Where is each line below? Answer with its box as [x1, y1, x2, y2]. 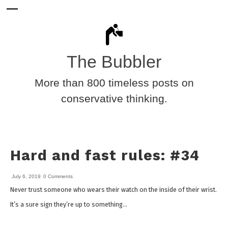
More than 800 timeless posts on [34, 77, 194, 89]
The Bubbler [67, 52, 161, 71]
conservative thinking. [61, 93, 167, 104]
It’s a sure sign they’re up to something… [10, 201, 127, 208]
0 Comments [43, 174, 73, 179]
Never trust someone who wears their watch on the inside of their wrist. [10, 186, 217, 194]
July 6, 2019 [12, 174, 41, 179]
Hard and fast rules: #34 [10, 147, 199, 164]
